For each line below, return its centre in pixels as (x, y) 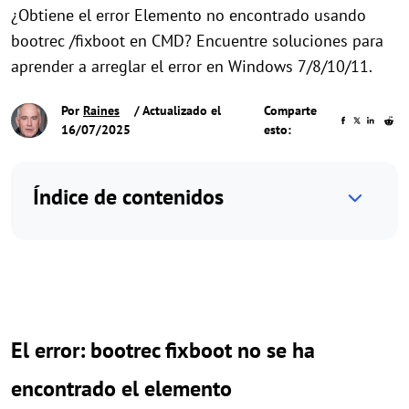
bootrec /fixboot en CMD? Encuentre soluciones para (197, 41)
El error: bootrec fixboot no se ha (163, 350)
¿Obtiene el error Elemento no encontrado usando (189, 15)
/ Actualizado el (176, 110)
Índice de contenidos (128, 197)
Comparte (290, 110)
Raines (101, 110)
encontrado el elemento (121, 388)
